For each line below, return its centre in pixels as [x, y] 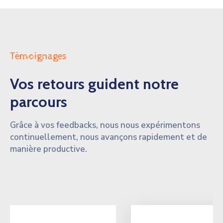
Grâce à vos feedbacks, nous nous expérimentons [105, 125]
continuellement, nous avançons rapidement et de [109, 137]
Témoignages [38, 57]
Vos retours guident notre [94, 84]
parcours [39, 102]
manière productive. [49, 149]
